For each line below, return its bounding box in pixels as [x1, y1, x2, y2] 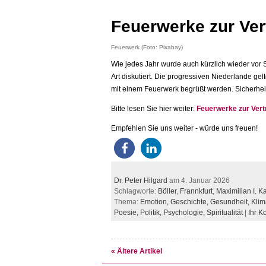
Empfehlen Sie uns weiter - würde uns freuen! [111, 123, 258, 132]
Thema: [114, 197, 140, 206]
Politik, [140, 208, 163, 217]
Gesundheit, [210, 197, 251, 206]
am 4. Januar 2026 [167, 176, 230, 185]
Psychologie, [163, 208, 207, 217]
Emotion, [140, 197, 170, 206]
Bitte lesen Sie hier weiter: [111, 104, 197, 113]
